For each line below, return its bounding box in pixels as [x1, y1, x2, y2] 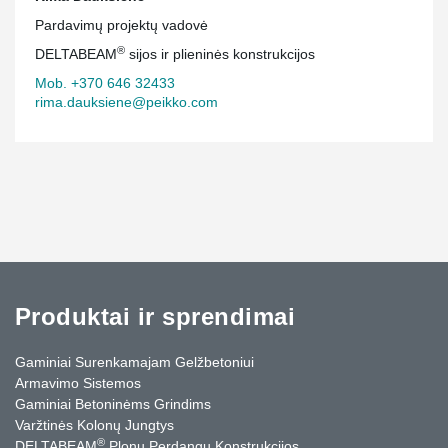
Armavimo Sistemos [15, 374, 141, 391]
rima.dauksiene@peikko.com [35, 93, 218, 110]
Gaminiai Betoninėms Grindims [15, 395, 211, 412]
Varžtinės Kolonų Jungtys [15, 416, 174, 433]
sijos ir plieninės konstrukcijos [125, 45, 315, 62]
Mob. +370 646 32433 [35, 74, 175, 91]
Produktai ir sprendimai [15, 302, 296, 330]
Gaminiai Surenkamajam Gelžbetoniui [15, 353, 254, 370]
